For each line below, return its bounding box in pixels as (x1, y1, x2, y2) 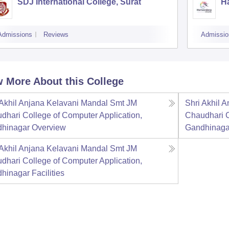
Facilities (31, 169, 64, 177)
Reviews (43, 31, 68, 38)
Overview (31, 123, 66, 132)
